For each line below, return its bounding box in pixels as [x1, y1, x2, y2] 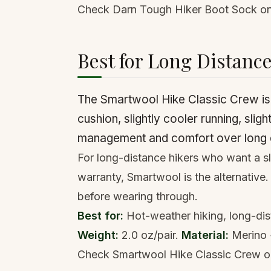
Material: [181, 229, 229, 241]
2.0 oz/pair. [119, 229, 181, 241]
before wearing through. [77, 190, 198, 203]
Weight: [77, 229, 119, 241]
